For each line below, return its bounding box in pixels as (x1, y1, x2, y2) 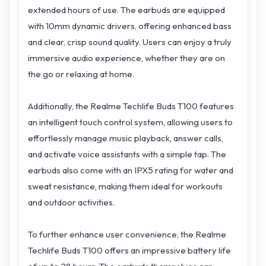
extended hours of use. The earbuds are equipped (28, 4, 225, 16)
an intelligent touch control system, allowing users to (28, 116, 233, 128)
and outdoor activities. (28, 197, 115, 208)
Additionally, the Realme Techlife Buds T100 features (28, 100, 234, 112)
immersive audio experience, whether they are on (28, 52, 225, 64)
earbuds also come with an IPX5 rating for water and (28, 164, 233, 176)
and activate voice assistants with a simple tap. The (28, 148, 226, 160)
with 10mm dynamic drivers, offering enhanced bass (28, 20, 232, 32)
